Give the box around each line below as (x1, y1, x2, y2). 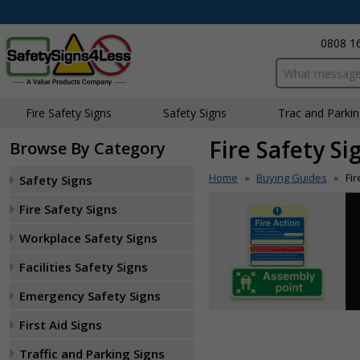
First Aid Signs (19, 317, 102, 333)
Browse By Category (10, 137, 166, 159)
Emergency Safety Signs (19, 288, 161, 304)
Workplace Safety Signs (19, 230, 157, 246)
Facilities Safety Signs (19, 259, 148, 275)
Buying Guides (256, 170, 327, 185)
